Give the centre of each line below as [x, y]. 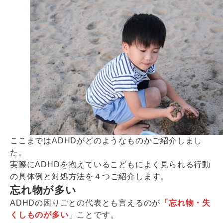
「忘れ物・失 [186, 203]
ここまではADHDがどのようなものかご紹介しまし [106, 141]
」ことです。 [94, 215]
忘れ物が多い [43, 190]
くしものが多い [39, 215]
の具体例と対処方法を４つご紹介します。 [90, 177]
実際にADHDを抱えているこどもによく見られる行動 [110, 165]
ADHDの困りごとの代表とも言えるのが [85, 203]
